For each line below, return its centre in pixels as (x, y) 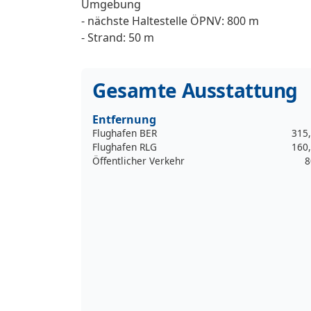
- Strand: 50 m (118, 37)
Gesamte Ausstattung (195, 90)
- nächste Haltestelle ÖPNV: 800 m (170, 20)
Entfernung (124, 119)
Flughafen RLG (125, 146)
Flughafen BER (125, 133)
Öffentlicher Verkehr (138, 160)
